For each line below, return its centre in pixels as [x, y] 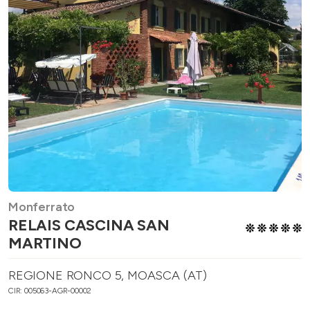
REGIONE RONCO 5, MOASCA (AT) [108, 276]
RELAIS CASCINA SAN [89, 226]
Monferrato [42, 207]
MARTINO [45, 244]
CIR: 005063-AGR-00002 [50, 291]
